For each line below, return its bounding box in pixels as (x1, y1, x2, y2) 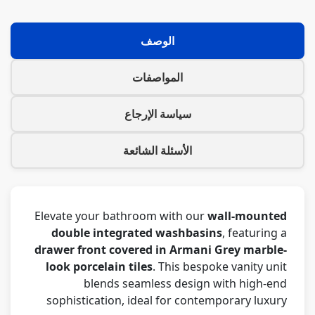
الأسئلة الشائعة (123, 142, 192, 158)
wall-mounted (207, 207, 287, 224)
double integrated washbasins (51, 224, 222, 240)
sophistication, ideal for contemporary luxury (46, 292, 287, 308)
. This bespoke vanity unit (153, 258, 287, 274)
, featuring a (222, 224, 287, 240)
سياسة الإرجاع (124, 105, 191, 122)
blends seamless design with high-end (84, 275, 287, 291)
